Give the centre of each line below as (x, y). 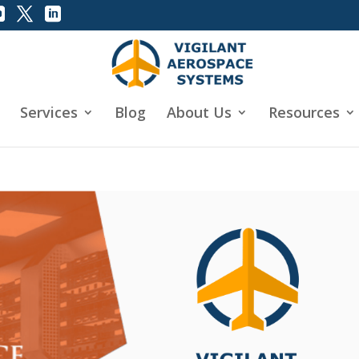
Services (49, 112)
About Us (199, 112)
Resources (304, 112)
